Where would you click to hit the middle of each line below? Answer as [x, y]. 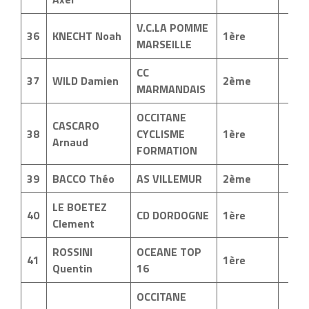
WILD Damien [86, 81]
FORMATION [167, 150]
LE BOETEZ [80, 207]
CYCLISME [161, 134]
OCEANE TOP [169, 252]
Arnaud [70, 142]
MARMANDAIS [171, 89]
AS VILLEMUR [169, 179]
